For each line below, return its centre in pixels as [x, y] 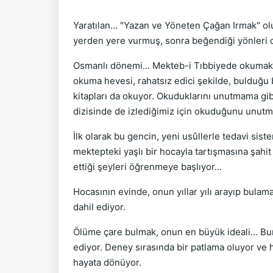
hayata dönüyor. [107, 262]
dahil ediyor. [99, 207]
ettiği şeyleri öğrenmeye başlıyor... [147, 167]
